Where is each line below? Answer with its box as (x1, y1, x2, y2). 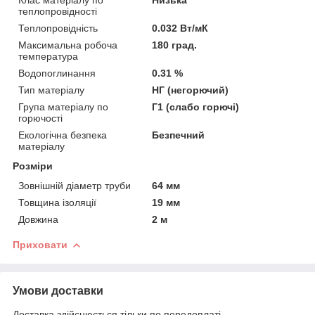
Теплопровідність (18, 22, 98, 34)
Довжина (18, 213, 58, 225)
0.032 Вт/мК (152, 22, 209, 34)
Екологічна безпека (18, 129, 107, 141)
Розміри (13, 160, 53, 172)
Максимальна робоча (18, 39, 117, 51)
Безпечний (152, 129, 205, 141)
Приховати (13, 238, 67, 250)
